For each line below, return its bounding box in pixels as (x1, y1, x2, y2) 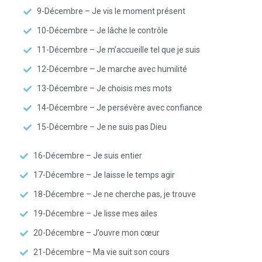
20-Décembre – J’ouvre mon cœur (33, 228, 160, 237)
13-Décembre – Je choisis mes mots (36, 84, 172, 93)
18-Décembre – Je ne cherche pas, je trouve (33, 189, 196, 199)
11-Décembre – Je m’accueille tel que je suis (36, 45, 200, 54)
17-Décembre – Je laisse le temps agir (33, 170, 175, 180)
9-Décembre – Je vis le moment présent (36, 6, 185, 16)
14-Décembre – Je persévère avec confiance (36, 103, 202, 112)
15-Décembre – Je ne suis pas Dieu (36, 122, 167, 132)
